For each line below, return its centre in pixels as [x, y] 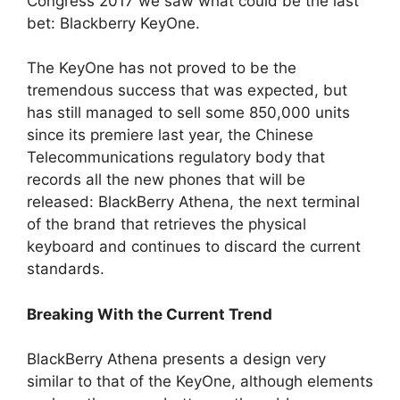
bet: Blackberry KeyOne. [113, 23]
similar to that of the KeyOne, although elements [200, 382]
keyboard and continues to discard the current [194, 247]
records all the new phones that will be [166, 180]
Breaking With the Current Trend [150, 314]
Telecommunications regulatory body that [176, 158]
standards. [66, 269]
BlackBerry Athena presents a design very [176, 359]
